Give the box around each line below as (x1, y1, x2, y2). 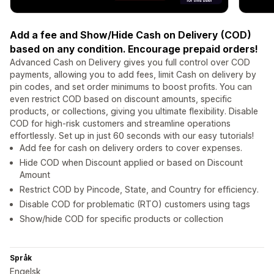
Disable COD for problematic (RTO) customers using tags (20, 199, 250, 210)
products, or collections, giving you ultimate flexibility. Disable (10, 106, 258, 117)
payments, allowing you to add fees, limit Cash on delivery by (10, 69, 256, 80)
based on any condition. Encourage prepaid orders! (10, 43, 258, 56)
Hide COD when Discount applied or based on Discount (20, 157, 243, 168)
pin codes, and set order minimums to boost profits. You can (10, 81, 252, 92)
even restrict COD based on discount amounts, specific (10, 94, 232, 105)
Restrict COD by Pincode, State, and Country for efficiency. (20, 184, 259, 195)
